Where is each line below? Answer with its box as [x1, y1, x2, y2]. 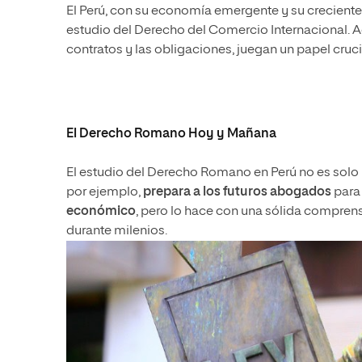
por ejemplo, [66, 186, 143, 200]
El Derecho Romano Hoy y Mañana [66, 128, 276, 141]
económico [66, 205, 136, 219]
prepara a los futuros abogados [143, 186, 331, 200]
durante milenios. [66, 225, 167, 238]
